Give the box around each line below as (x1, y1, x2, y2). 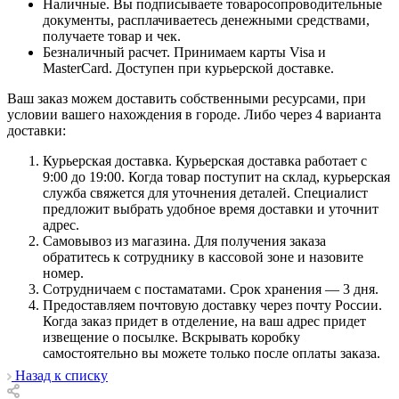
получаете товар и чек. (43, 28, 181, 44)
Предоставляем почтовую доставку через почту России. (43, 297, 382, 313)
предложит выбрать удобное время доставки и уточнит (43, 200, 379, 216)
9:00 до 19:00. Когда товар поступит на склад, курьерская (43, 168, 390, 184)
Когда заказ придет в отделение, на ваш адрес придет (43, 313, 366, 329)
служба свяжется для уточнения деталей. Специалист (43, 184, 368, 200)
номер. (43, 265, 84, 281)
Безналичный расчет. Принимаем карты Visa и (43, 44, 326, 60)
